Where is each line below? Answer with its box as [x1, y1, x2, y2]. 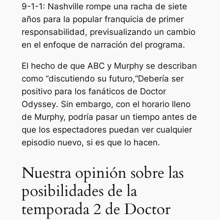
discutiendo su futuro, [48, 73, 135, 83]
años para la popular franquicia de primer [21, 14, 184, 25]
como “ [21, 73, 49, 83]
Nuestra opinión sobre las [21, 162, 184, 183]
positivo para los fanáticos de [21, 86, 140, 96]
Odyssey [21, 99, 56, 109]
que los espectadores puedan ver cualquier [21, 124, 192, 135]
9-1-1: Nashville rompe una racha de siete [21, 1, 187, 12]
